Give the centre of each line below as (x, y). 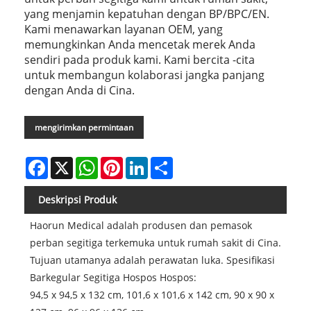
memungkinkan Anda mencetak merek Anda (140, 45)
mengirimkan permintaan (84, 128)
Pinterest (144, 162)
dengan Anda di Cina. (79, 91)
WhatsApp (122, 162)
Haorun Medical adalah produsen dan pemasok (141, 226)
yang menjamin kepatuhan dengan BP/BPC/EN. (147, 14)
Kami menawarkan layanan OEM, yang (124, 30)
